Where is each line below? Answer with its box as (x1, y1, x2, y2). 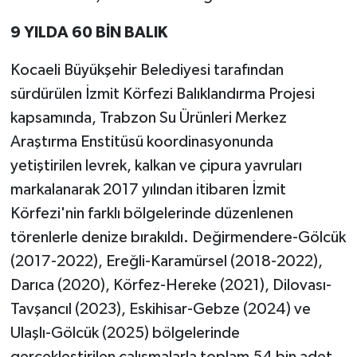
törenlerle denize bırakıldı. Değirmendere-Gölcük (10, 229, 346, 245)
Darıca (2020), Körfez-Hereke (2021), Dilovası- (10, 277, 331, 293)
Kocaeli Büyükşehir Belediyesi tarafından (10, 61, 284, 78)
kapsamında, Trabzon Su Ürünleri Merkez (10, 109, 287, 126)
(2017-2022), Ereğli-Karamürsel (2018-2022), (10, 253, 323, 269)
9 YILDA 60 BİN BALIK (10, 24, 167, 41)
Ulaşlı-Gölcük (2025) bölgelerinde (10, 324, 240, 341)
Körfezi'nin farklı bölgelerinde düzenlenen (10, 205, 293, 222)
